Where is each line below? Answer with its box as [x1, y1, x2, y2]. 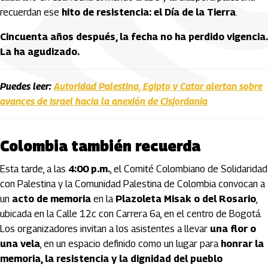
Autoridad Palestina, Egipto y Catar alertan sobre [54, 81, 263, 92]
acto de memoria [12, 193, 91, 205]
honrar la [221, 238, 264, 249]
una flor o [210, 223, 256, 234]
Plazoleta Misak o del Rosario [115, 193, 256, 205]
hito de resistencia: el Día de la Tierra [62, 7, 236, 18]
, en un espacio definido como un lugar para [40, 238, 221, 249]
